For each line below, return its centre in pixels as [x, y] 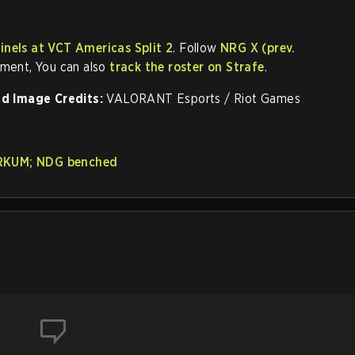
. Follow [197, 48]
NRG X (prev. [258, 48]
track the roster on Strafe [187, 67]
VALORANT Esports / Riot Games [202, 99]
